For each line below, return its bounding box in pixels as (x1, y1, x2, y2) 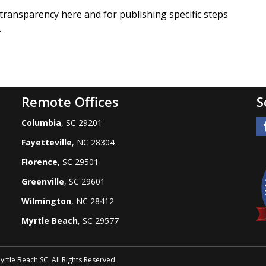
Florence (21, 156, 58, 167)
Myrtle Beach (21, 214, 78, 226)
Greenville (21, 175, 64, 187)
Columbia (21, 116, 61, 128)
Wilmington (21, 195, 71, 207)
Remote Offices (21, 92, 119, 110)
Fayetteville (21, 136, 72, 148)
